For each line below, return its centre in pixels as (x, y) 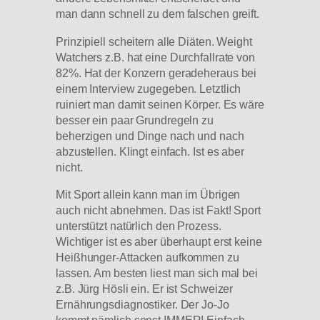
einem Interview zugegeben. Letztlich (149, 88)
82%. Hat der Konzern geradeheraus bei (156, 72)
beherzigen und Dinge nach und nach (150, 135)
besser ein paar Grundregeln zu (135, 120)
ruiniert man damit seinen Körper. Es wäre (160, 104)
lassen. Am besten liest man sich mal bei (157, 272)
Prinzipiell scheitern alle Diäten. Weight (154, 41)
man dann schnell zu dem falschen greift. (157, 14)
